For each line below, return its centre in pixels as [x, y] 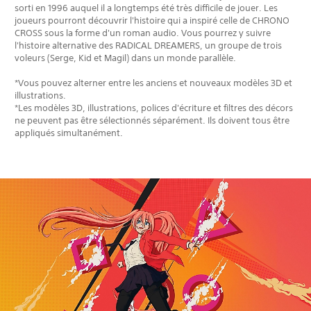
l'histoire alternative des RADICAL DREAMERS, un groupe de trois [148, 45]
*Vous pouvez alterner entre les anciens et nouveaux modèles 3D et [153, 83]
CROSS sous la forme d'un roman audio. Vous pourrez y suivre [143, 33]
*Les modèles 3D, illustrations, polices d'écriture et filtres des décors [154, 108]
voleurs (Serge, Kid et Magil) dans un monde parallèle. [125, 58]
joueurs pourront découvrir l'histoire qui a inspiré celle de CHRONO [152, 20]
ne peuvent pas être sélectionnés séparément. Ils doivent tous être [152, 120]
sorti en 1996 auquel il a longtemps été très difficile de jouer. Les [146, 8]
